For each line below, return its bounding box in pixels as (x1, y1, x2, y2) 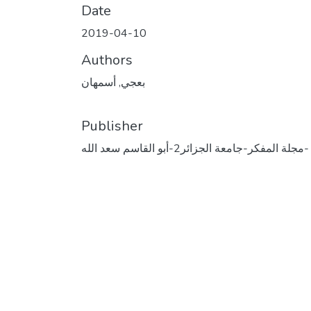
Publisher (81, 116, 143, 135)
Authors (81, 50, 133, 69)
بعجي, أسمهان (81, 74, 145, 90)
